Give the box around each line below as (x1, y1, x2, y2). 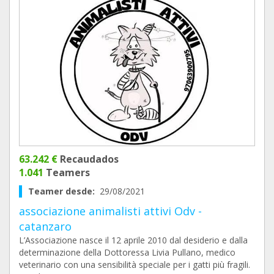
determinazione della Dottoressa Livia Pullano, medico (19, 246, 235, 258)
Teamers (43, 166, 90, 179)
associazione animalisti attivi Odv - (19, 204, 202, 218)
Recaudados (57, 152, 119, 166)
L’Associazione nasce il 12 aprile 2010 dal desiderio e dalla (19, 234, 248, 246)
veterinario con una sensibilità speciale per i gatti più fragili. (19, 259, 250, 270)
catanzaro (19, 219, 72, 234)
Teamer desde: (28, 185, 100, 197)
